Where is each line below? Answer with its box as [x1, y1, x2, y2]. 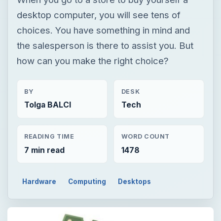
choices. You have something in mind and [16, 24, 190, 36]
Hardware [22, 177, 57, 185]
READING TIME [24, 133, 74, 141]
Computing [68, 177, 107, 185]
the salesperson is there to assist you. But [16, 39, 193, 51]
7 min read [24, 145, 65, 155]
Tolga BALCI [24, 100, 71, 110]
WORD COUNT [121, 133, 170, 141]
